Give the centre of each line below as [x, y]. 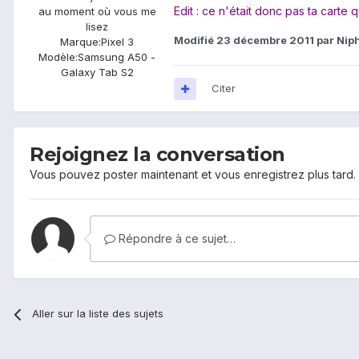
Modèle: [58, 57]
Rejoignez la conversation [157, 155]
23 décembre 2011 [265, 40]
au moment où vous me [97, 12]
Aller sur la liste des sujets [98, 314]
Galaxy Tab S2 [97, 73]
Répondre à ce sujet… [175, 239]
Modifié [195, 40]
